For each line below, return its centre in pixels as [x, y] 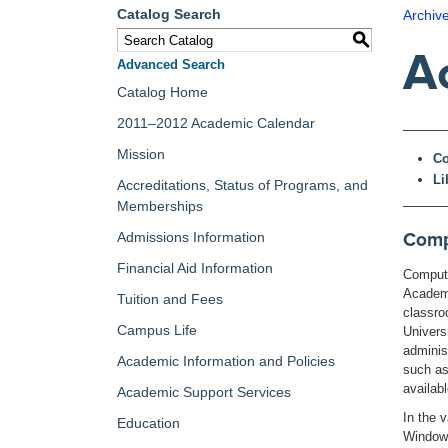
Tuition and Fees [170, 299]
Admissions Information [191, 237]
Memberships [160, 206]
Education [148, 423]
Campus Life [157, 330]
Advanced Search [171, 64]
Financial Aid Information [195, 268]
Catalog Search [169, 14]
